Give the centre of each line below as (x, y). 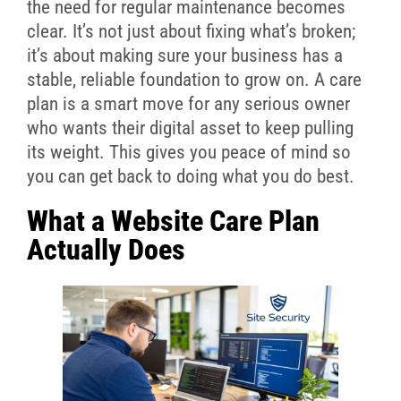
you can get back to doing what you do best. (190, 177)
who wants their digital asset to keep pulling (190, 128)
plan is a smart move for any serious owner (188, 104)
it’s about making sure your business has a (184, 56)
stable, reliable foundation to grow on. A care (194, 80)
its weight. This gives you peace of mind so (188, 153)
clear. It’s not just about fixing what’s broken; (191, 32)
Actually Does (106, 250)
